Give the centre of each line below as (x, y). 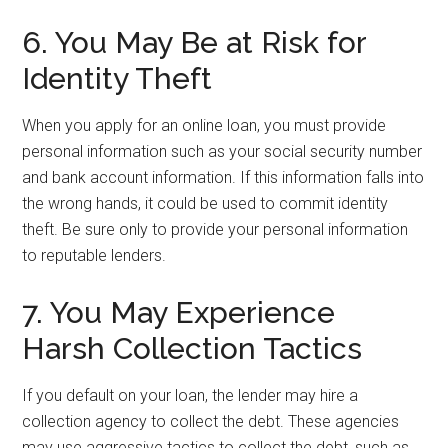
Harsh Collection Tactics (192, 348)
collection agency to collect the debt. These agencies (211, 421)
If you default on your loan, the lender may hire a (190, 395)
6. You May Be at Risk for (194, 42)
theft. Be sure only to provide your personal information (215, 229)
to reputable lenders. (94, 255)
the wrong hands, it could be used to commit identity (205, 203)
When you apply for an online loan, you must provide (204, 125)
